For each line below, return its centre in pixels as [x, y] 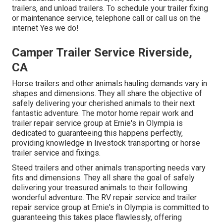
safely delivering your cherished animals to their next [103, 104]
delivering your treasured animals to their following [100, 188]
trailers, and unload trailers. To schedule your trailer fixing [110, 8]
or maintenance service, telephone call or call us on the [106, 18]
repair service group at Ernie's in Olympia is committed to [111, 208]
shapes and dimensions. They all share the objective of [107, 94]
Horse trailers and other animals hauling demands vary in [110, 84]
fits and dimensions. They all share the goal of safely [103, 178]
